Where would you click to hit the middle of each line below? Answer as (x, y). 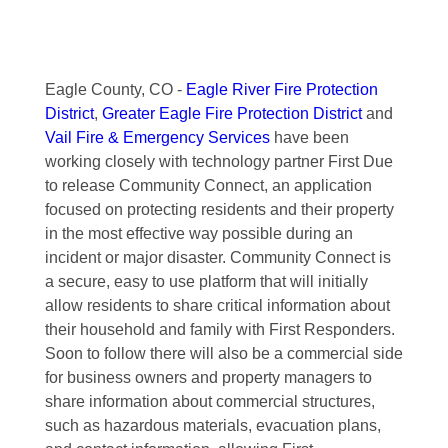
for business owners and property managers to (208, 377)
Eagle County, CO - (115, 89)
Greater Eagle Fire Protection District (231, 113)
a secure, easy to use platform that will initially (206, 281)
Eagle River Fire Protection (281, 89)
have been (309, 137)
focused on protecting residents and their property (219, 209)
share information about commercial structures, (209, 401)
